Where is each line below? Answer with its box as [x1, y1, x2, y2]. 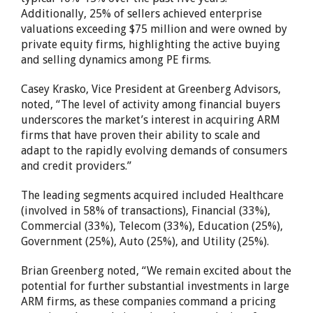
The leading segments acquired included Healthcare [21, 189, 284, 202]
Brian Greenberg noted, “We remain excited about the [21, 264, 291, 277]
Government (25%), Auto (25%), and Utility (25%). [21, 235, 269, 248]
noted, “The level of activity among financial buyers [21, 98, 280, 111]
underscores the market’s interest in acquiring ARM [21, 113, 280, 126]
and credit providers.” [21, 159, 131, 173]
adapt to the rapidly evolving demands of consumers [21, 144, 287, 157]
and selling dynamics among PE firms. [21, 53, 211, 66]
